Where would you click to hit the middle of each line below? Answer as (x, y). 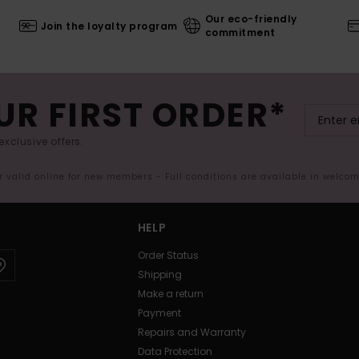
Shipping (159, 275)
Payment (159, 313)
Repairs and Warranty (192, 333)
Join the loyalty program (109, 26)
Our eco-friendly (251, 19)
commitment (240, 33)
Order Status (168, 256)
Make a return (170, 294)
